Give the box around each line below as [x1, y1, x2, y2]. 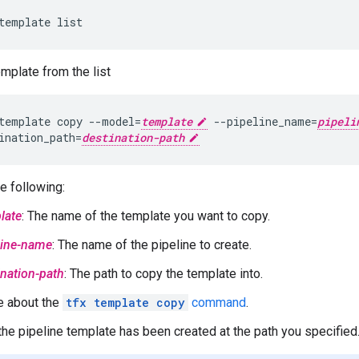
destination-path [82, 130, 184, 145]
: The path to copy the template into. [64, 266, 263, 281]
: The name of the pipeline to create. [52, 237, 252, 252]
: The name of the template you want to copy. [22, 208, 270, 224]
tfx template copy [66, 295, 185, 310]
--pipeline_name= [208, 114, 317, 129]
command [188, 295, 246, 310]
